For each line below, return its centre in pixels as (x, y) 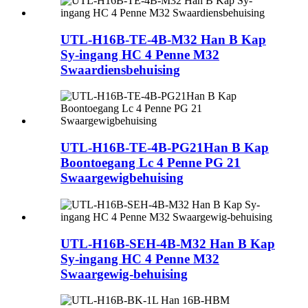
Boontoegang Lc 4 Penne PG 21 (151, 163)
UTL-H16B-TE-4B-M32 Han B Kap (163, 39)
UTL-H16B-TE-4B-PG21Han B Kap (165, 148)
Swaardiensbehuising (120, 69)
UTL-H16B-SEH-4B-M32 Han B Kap (168, 243)
